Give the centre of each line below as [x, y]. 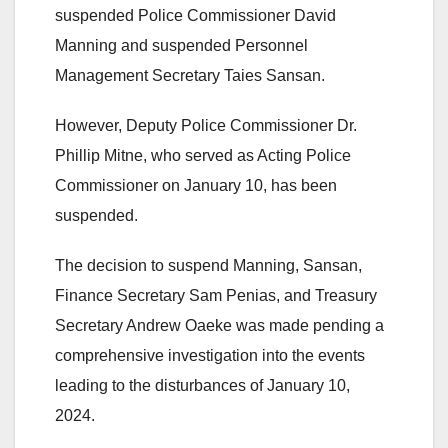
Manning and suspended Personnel [181, 45]
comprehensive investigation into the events [210, 355]
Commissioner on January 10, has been [196, 185]
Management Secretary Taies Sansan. [190, 75]
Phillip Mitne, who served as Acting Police [203, 155]
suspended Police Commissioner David [195, 15]
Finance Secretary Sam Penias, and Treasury [216, 295]
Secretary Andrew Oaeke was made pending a [219, 325]
